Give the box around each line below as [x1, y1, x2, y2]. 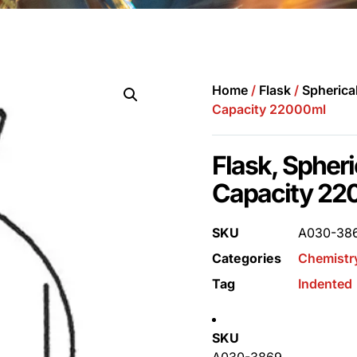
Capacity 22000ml [212, 101, 326, 118]
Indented [298, 276, 352, 292]
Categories [212, 250, 281, 267]
